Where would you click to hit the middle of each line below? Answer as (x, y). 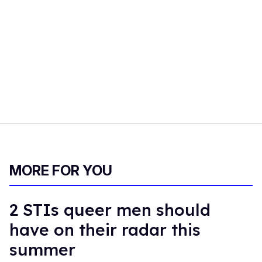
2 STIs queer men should (110, 209)
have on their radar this (105, 229)
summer (42, 249)
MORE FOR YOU (61, 170)
